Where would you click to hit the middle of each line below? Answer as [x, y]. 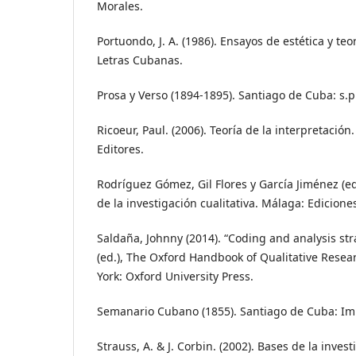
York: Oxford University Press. [175, 277]
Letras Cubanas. [140, 60]
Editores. [120, 149]
